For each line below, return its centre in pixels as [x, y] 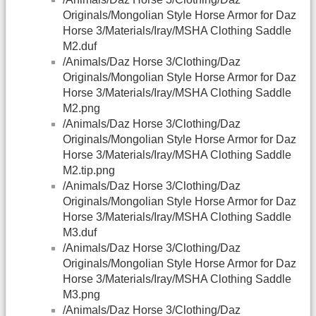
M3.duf [80, 233]
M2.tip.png [89, 171]
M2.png [81, 109]
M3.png [81, 295]
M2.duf [80, 47]
